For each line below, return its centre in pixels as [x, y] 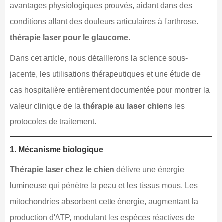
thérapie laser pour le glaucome [69, 37]
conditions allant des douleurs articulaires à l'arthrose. [104, 21]
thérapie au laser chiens [127, 106]
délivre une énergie [149, 169]
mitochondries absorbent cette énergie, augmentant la [104, 201]
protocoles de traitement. [53, 121]
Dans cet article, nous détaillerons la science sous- [99, 58]
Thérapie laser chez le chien [62, 169]
